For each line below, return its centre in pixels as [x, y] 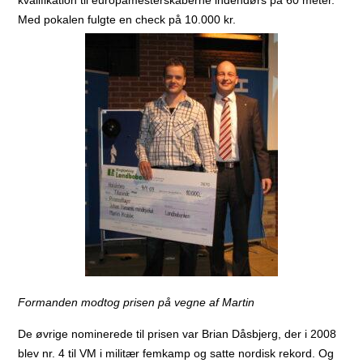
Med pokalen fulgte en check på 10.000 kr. [127, 19]
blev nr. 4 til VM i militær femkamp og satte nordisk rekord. [169, 353]
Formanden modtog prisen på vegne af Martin [137, 302]
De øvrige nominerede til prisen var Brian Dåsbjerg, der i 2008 [177, 333]
